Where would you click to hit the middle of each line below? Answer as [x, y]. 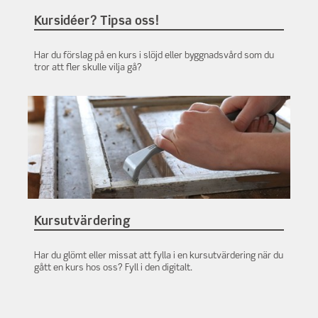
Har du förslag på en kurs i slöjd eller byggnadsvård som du [154, 56]
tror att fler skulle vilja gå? [88, 68]
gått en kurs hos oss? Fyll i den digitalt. [113, 268]
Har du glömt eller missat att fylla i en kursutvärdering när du [158, 256]
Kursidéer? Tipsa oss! [96, 21]
